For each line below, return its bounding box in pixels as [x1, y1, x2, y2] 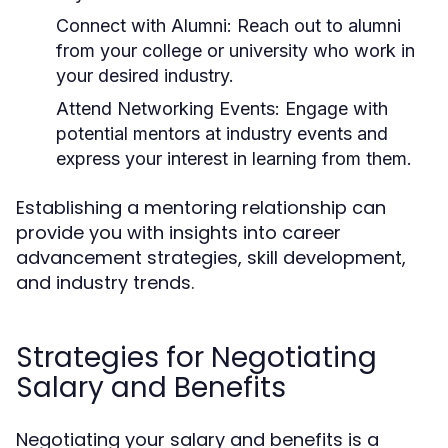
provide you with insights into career [16, 220, 341, 245]
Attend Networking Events [56, 98, 275, 119]
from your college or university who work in [56, 40, 415, 61]
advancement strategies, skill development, [16, 245, 406, 270]
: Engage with [275, 98, 388, 119]
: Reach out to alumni [227, 15, 401, 36]
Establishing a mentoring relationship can [16, 195, 386, 220]
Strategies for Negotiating [16, 338, 377, 377]
